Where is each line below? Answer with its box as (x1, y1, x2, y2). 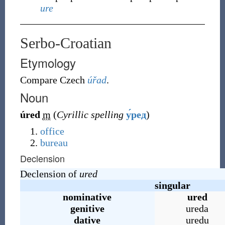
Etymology (20, 54, 76, 71)
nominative (63, 191, 112, 202)
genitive (70, 203, 104, 214)
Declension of (20, 168, 79, 179)
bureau (40, 137, 68, 148)
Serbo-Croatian (20, 35, 111, 51)
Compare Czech (20, 74, 87, 85)
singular (154, 180, 190, 191)
